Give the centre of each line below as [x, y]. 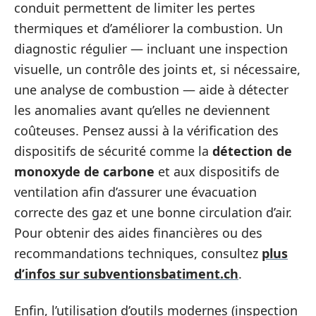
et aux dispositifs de [217, 172]
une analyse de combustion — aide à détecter [151, 90]
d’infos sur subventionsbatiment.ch [126, 274]
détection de [252, 151]
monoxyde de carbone [84, 172]
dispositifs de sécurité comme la [113, 151]
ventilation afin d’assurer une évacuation [135, 192]
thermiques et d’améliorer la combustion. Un [148, 29]
